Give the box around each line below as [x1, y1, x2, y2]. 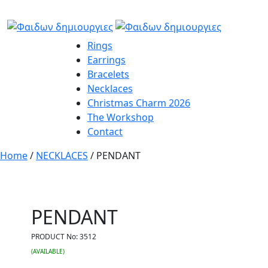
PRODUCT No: [31, 232, 80, 242]
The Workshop [87, 111, 154, 124]
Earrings [87, 53, 126, 66]
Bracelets [87, 68, 129, 81]
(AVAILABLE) [31, 247, 65, 256]
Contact [87, 125, 123, 138]
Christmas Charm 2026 [87, 96, 190, 109]
